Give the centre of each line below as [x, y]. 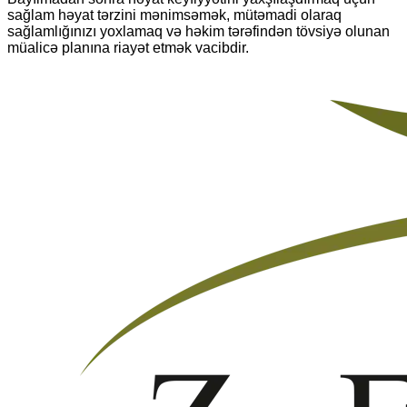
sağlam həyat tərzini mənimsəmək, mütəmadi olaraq [174, 15]
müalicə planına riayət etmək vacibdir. [128, 47]
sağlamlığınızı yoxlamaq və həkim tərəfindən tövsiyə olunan [199, 31]
